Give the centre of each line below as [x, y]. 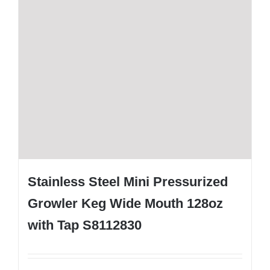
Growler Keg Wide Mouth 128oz [125, 204]
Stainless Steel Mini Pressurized [128, 182]
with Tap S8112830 [85, 225]
